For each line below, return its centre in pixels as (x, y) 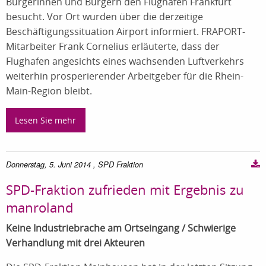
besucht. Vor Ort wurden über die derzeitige (104, 17)
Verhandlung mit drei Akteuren (75, 243)
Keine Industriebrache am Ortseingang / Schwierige (121, 228)
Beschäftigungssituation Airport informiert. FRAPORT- (126, 32)
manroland (39, 207)
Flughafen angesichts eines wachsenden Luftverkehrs (125, 61)
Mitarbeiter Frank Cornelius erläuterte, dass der (113, 47)
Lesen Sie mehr (46, 120)
